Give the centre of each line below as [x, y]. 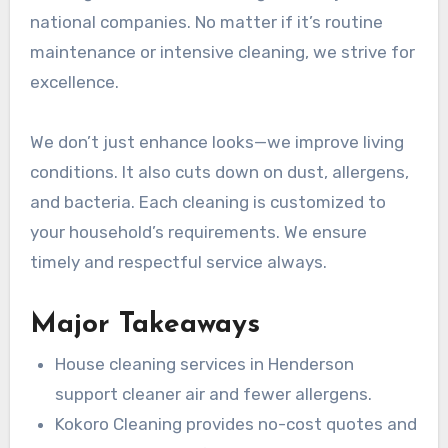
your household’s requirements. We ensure [198, 231]
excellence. [74, 81]
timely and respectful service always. [178, 261]
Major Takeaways [144, 324]
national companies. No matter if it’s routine [206, 21]
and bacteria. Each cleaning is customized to [207, 201]
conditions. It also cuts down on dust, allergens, [219, 171]
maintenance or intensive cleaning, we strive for [222, 51]
